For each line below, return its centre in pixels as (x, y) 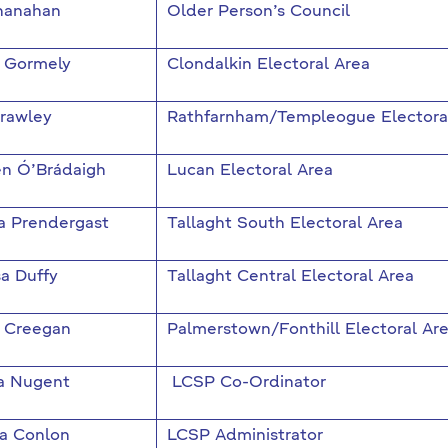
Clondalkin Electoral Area (268, 65)
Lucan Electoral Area (249, 171)
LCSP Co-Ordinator (246, 383)
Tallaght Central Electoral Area (290, 277)
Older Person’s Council (258, 12)
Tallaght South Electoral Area (284, 224)
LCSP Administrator (244, 436)
